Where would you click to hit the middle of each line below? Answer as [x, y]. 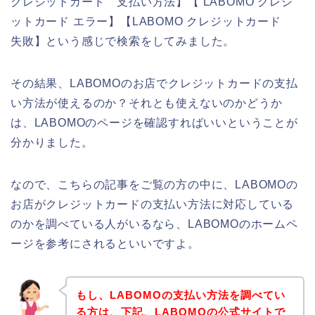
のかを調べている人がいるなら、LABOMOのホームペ [154, 224]
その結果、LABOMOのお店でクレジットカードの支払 [154, 84]
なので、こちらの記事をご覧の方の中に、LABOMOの [154, 185]
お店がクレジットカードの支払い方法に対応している [153, 205]
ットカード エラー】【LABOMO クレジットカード [152, 22]
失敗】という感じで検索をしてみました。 [123, 41]
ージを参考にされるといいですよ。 [105, 244]
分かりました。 [52, 143]
